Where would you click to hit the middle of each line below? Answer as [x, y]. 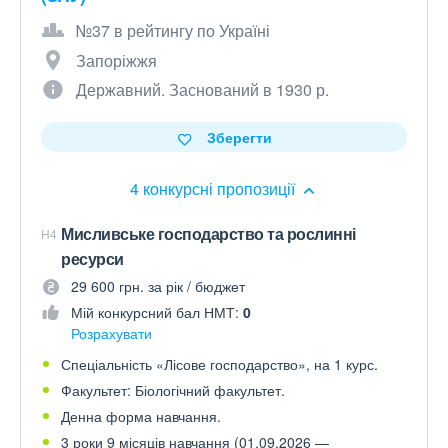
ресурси [92, 258]
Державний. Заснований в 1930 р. [202, 89]
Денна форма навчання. [141, 416]
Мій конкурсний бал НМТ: [157, 312]
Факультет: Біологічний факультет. [173, 390]
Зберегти [239, 137]
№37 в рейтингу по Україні [173, 30]
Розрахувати [111, 333]
